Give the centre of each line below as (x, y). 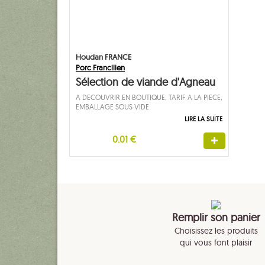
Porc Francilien (100, 68)
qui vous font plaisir (216, 243)
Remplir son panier (216, 217)
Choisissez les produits (216, 231)
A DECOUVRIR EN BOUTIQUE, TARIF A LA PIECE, (149, 98)
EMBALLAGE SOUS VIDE (112, 107)
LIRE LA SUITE (203, 119)
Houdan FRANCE (104, 57)
